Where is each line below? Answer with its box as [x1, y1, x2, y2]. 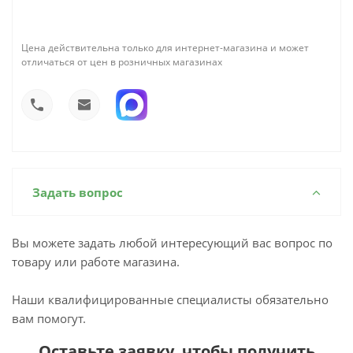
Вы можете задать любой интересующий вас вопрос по [12, 235, 333, 251]
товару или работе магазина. [12, 254, 180, 269]
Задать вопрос [32, 184, 123, 200]
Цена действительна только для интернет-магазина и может [21, 41, 309, 54]
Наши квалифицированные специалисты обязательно [12, 292, 329, 307]
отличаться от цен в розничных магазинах [21, 55, 222, 69]
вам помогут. [12, 310, 86, 326]
